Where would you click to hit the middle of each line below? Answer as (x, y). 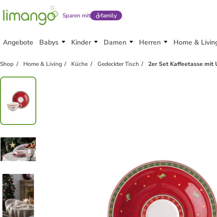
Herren (150, 42)
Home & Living (42, 64)
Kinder (81, 42)
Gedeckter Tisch (118, 64)
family (108, 15)
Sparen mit (76, 15)
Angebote (18, 42)
